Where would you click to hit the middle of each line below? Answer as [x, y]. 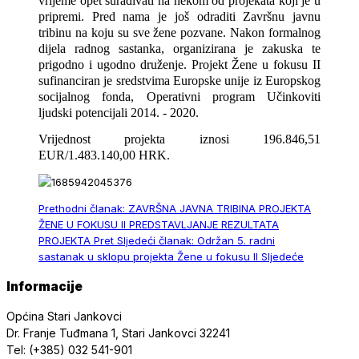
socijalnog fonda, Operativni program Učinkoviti [179, 97]
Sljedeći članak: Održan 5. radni [196, 241]
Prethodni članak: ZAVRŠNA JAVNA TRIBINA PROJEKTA [175, 209]
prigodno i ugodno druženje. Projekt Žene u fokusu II [179, 65]
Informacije [44, 286]
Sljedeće [282, 257]
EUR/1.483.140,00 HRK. [104, 155]
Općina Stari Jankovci [64, 316]
